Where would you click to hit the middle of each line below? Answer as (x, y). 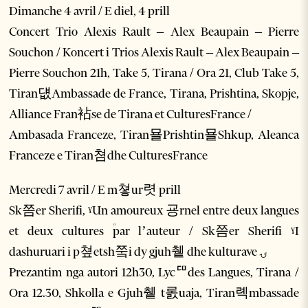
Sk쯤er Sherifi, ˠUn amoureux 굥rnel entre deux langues (154, 211)
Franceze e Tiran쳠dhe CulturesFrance (109, 156)
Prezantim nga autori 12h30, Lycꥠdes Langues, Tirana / (154, 273)
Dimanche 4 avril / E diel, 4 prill (90, 11)
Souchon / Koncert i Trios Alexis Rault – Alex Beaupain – (154, 53)
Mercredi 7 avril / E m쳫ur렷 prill (95, 190)
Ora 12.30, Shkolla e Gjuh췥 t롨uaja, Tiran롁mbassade (154, 293)
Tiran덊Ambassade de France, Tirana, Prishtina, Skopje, (154, 94)
